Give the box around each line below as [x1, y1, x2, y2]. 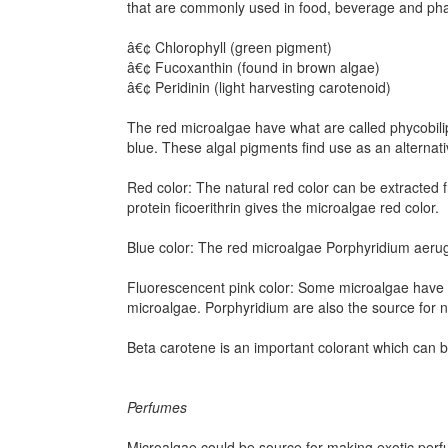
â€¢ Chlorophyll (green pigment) [127, 37, 332, 57]
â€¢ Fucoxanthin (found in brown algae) [127, 57, 380, 77]
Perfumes [127, 397, 187, 417]
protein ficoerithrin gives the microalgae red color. [127, 197, 439, 217]
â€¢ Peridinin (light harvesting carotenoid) [127, 77, 391, 97]
